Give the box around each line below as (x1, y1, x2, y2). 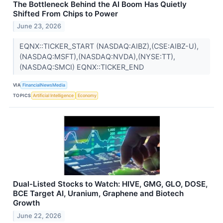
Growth (13, 198, 40, 208)
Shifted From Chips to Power (13, 8, 118, 18)
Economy (77, 92, 97, 98)
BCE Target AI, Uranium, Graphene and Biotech (13, 189, 184, 199)
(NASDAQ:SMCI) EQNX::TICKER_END (19, 63, 146, 72)
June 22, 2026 (17, 212, 62, 220)
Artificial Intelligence (33, 92, 74, 98)
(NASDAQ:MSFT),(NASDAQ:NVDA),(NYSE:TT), (19, 52, 175, 61)
